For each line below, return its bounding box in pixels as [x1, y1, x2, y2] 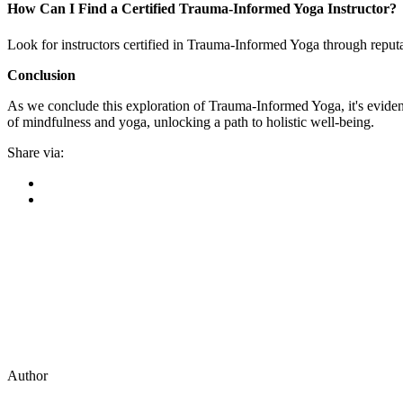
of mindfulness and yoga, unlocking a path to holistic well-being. [7, 113, 374, 130]
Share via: [7, 144, 64, 160]
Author [7, 367, 48, 383]
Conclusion [7, 67, 76, 83]
